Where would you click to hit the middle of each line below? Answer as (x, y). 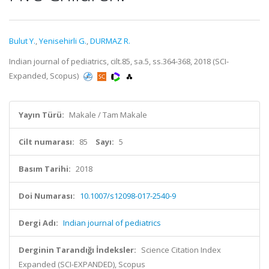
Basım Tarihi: (45, 169)
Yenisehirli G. (63, 41)
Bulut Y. (22, 41)
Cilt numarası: (47, 142)
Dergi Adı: (38, 223)
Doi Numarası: (47, 196)
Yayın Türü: (41, 115)
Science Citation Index (181, 250)
